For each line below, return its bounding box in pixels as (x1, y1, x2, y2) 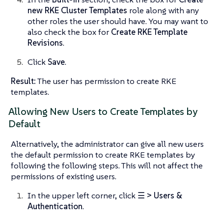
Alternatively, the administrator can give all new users (11, 138, 204, 150)
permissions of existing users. (11, 171, 116, 182)
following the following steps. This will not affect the (11, 160, 203, 171)
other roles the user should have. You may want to (27, 16, 208, 27)
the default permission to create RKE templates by (11, 149, 195, 161)
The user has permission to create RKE (36, 76, 176, 87)
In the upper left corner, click (27, 190, 137, 201)
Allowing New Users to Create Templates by (8, 106, 197, 118)
